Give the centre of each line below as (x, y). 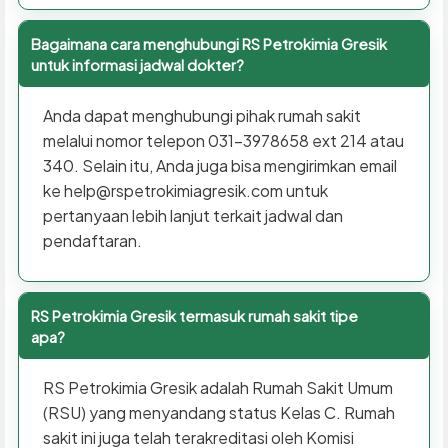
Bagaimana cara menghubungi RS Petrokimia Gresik (208, 43)
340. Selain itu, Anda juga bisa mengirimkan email (219, 165)
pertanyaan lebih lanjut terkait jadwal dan (192, 215)
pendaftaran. (92, 240)
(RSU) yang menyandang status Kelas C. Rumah (218, 412)
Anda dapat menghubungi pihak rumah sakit (201, 115)
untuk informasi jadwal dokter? (137, 64)
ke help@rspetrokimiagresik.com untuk (185, 190)
